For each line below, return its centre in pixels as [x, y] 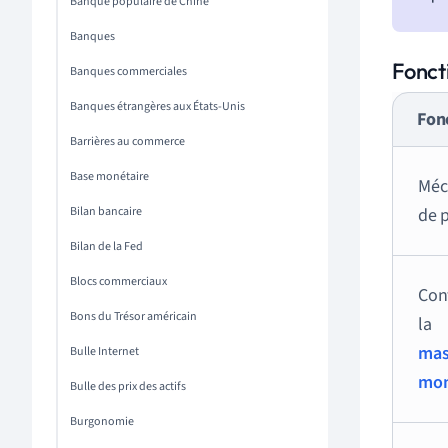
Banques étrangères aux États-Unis [157, 106]
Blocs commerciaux [118, 281]
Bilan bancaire [106, 211]
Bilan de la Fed [106, 246]
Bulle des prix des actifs [128, 386]
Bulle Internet [104, 351]
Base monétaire [109, 176]
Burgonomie [102, 421]
